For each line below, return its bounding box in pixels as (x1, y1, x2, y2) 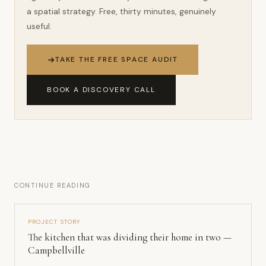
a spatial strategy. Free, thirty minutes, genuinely (27, 6, 216, 17)
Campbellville (28, 244, 85, 256)
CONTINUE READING (14, 181, 91, 189)
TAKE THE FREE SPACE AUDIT (55, 55, 178, 64)
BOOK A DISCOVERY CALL (47, 85, 156, 94)
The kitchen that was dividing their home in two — (28, 231, 232, 243)
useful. (27, 21, 52, 31)
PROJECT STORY (28, 218, 81, 226)
